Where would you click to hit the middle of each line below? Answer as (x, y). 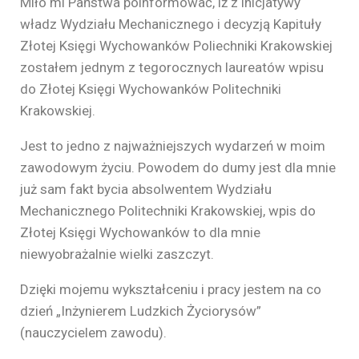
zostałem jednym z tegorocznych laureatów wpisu (172, 67)
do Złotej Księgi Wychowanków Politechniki (151, 89)
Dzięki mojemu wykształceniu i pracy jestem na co (171, 289)
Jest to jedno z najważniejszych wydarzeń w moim (173, 145)
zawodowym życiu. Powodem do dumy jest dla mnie (178, 167)
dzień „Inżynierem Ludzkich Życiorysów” (141, 311)
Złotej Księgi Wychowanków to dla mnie (140, 232)
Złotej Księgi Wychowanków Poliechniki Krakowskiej (176, 45)
